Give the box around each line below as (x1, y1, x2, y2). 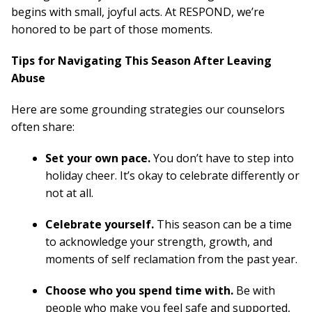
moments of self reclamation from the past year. (45, 251, 297, 267)
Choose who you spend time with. (45, 283, 233, 298)
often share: (11, 119, 75, 134)
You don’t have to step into (150, 150, 294, 166)
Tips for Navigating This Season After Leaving (11, 53, 272, 68)
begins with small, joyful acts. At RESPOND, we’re (11, 4, 265, 19)
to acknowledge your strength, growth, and (45, 234, 272, 249)
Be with (233, 283, 275, 298)
